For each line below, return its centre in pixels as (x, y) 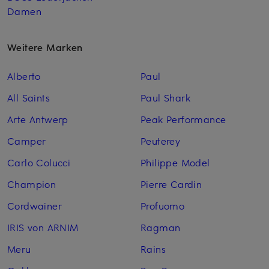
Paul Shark (165, 98)
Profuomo (162, 206)
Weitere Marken (45, 47)
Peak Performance (183, 119)
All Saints (29, 98)
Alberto (24, 76)
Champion (32, 184)
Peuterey (160, 141)
